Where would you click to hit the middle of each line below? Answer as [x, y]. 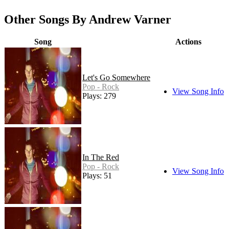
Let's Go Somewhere [116, 78]
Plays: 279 [99, 96]
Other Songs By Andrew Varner [88, 20]
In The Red [101, 157]
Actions [188, 42]
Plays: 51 [97, 176]
